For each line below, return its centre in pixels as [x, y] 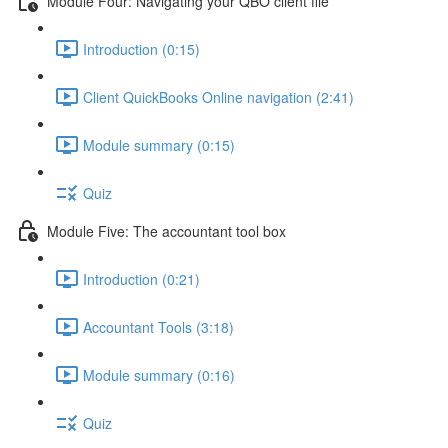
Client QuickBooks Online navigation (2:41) [218, 96]
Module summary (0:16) [159, 374]
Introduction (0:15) [141, 48]
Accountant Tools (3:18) [158, 326]
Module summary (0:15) [159, 144]
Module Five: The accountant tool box [166, 230]
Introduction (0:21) [141, 278]
